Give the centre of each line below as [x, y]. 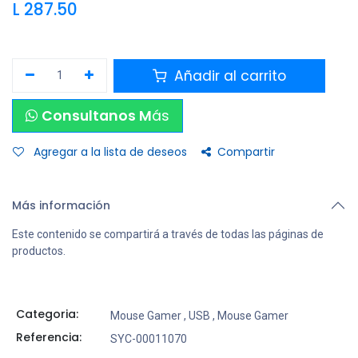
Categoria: [47, 314]
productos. [39, 251]
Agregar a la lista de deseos [110, 152]
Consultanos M [97, 116]
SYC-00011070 [148, 339]
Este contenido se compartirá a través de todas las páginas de [168, 234]
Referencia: [48, 337]
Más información [61, 205]
